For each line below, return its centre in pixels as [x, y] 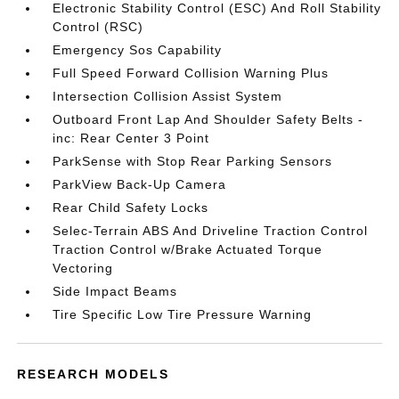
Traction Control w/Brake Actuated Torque [188, 249]
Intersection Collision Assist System [168, 96]
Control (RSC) [98, 27]
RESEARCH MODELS [94, 374]
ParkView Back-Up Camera [140, 184]
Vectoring [83, 268]
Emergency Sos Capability [138, 50]
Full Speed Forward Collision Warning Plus [191, 73]
